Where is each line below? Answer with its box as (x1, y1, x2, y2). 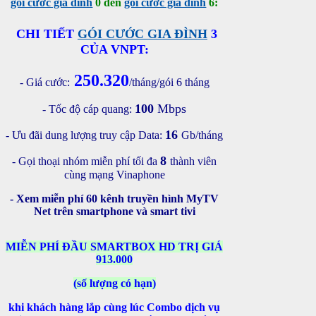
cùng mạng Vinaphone (63, 168, 165, 181)
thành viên (170, 154, 217, 167)
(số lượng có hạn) (73, 276, 156, 289)
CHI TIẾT (16, 26, 78, 41)
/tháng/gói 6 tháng (128, 75, 209, 88)
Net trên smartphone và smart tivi (33, 205, 195, 217)
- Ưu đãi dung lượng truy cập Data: (6, 128, 166, 141)
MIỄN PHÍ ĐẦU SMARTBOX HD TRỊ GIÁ (6, 240, 224, 253)
